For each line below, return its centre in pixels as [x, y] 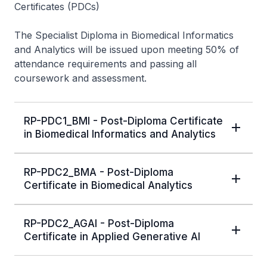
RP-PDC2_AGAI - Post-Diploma [99, 224]
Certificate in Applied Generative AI [112, 237]
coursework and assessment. [80, 78]
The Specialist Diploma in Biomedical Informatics [124, 35]
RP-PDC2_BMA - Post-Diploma [99, 173]
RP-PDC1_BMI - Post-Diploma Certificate [123, 121]
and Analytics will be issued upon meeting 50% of [127, 50]
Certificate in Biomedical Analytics [108, 186]
